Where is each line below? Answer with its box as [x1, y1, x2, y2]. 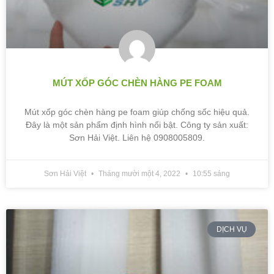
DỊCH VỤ [216, 224, 247, 234]
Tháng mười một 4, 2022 [97, 169, 182, 178]
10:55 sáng [191, 169, 230, 178]
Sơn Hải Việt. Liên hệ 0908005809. [69, 132, 205, 143]
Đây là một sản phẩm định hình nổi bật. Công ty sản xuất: [26, 119, 248, 130]
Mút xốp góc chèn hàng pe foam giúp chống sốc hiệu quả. [24, 106, 250, 117]
